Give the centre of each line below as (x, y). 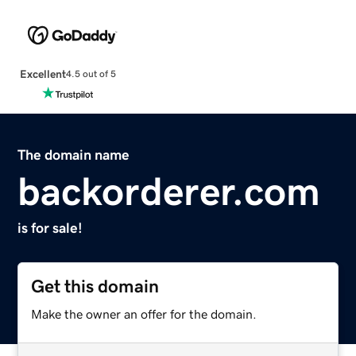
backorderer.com (169, 191)
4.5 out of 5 (91, 74)
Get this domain (95, 286)
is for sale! (50, 228)
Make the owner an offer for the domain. (144, 313)
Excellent (43, 74)
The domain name (74, 155)
